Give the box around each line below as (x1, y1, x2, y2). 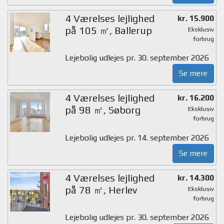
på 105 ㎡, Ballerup (64, 24, 152, 36)
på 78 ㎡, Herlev (64, 183, 137, 195)
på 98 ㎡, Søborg (64, 104, 140, 116)
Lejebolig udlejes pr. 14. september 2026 (64, 132, 209, 142)
